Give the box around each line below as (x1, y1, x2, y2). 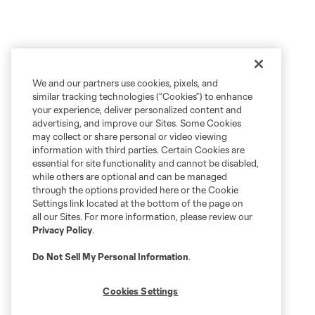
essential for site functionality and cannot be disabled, (32, 157, 259, 169)
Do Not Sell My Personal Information (32, 251, 188, 262)
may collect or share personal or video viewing (32, 131, 227, 142)
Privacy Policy (32, 224, 92, 236)
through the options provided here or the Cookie (32, 184, 238, 195)
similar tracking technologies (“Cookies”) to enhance (32, 91, 252, 102)
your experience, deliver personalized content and (32, 104, 242, 115)
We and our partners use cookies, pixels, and (32, 77, 218, 89)
